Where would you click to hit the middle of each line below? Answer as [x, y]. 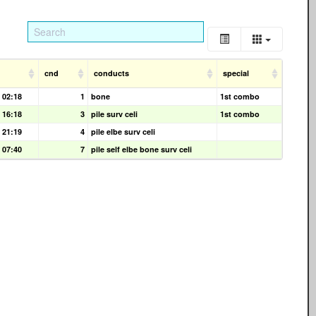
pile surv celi [114, 114]
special [236, 73]
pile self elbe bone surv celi [141, 149]
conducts [111, 73]
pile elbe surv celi [123, 131]
